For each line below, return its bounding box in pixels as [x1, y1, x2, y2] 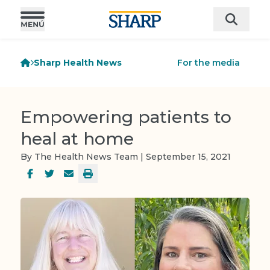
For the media [177, 57, 240, 68]
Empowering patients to [20, 107, 231, 127]
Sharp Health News [34, 57, 122, 68]
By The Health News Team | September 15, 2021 [20, 151, 231, 162]
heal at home [20, 128, 134, 149]
